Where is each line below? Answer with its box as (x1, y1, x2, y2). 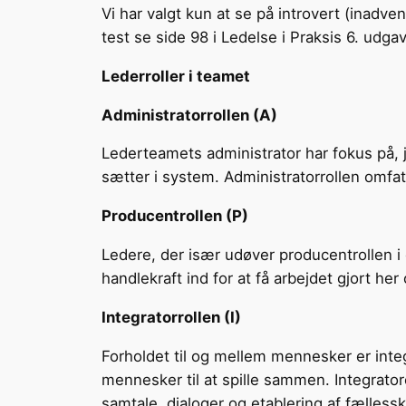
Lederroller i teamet (101, 66, 250, 85)
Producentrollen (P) (101, 207, 248, 226)
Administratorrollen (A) (101, 105, 277, 124)
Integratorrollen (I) (101, 307, 241, 326)
